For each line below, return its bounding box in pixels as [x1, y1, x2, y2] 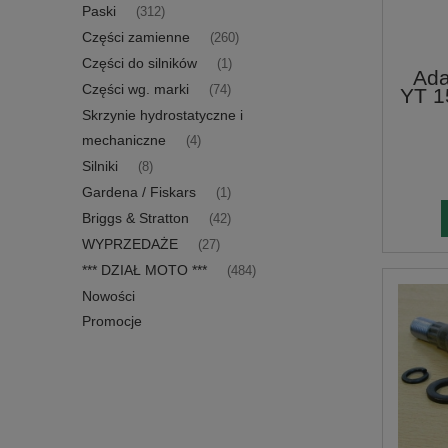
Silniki [82, 157, 118, 174]
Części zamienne [82, 28, 190, 45]
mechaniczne [82, 131, 166, 148]
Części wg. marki [82, 80, 189, 97]
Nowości [82, 287, 135, 304]
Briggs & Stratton [82, 209, 189, 226]
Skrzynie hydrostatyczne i [82, 106, 243, 123]
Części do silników [82, 54, 197, 71]
